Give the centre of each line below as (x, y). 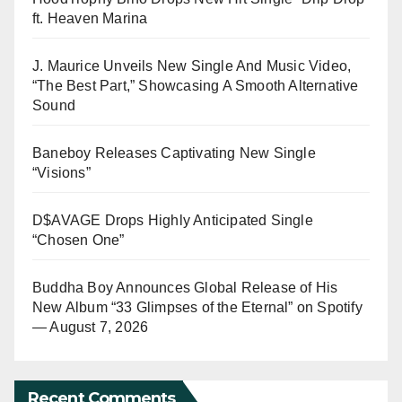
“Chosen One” (79, 240)
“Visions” (61, 173)
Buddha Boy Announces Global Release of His (185, 288)
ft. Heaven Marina (92, 19)
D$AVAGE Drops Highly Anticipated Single (173, 221)
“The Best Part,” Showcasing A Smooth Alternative (196, 86)
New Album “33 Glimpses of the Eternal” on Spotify (197, 308)
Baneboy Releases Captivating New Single (174, 153)
